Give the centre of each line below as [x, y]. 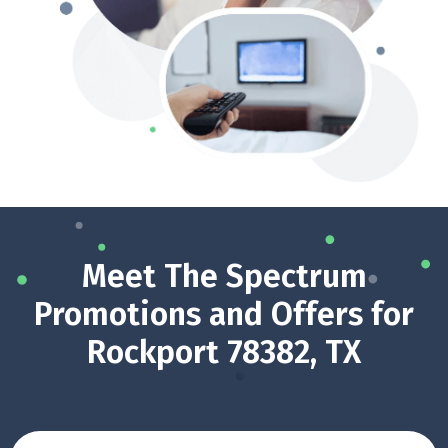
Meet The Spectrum [224, 276]
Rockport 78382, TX [224, 352]
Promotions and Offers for [224, 314]
